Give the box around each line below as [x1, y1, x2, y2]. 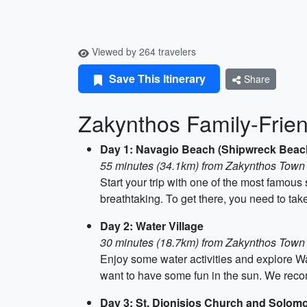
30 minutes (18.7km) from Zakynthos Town [100, 234, 305, 250]
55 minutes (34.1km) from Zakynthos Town [100, 158, 305, 173]
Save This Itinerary [106, 71, 206, 86]
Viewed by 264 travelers [89, 45, 196, 58]
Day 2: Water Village [100, 218, 204, 234]
